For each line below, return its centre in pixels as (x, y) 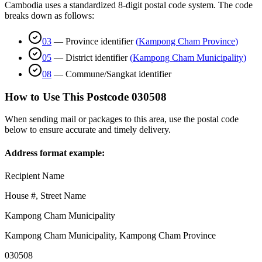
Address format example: (55, 153)
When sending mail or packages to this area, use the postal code (122, 119)
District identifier (96, 57)
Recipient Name (35, 175)
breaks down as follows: (49, 15)
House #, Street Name (45, 195)
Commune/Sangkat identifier (118, 74)
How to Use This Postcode (67, 96)
